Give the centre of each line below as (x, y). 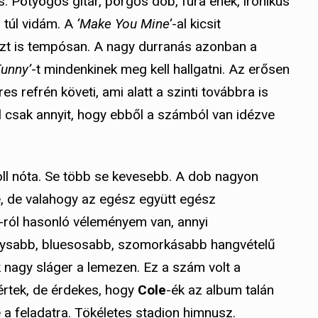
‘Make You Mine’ (124, 24)
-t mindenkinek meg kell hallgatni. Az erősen (160, 70)
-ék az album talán (220, 290)
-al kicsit (196, 24)
